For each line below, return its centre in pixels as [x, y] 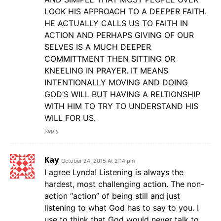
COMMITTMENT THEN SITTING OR [110, 59]
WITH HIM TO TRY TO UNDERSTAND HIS [121, 106]
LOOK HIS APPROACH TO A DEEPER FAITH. [126, 12]
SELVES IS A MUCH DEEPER [98, 47]
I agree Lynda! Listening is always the [114, 172]
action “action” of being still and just [112, 196]
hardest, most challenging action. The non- [124, 184]
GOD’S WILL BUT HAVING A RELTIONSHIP [122, 94]
